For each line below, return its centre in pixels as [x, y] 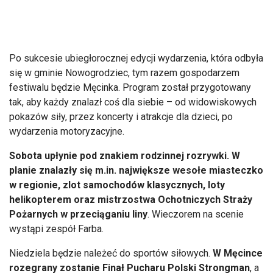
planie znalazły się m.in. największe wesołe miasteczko [136, 170]
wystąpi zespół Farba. [56, 229]
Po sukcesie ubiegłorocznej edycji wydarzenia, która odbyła [136, 58]
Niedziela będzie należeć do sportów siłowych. [111, 253]
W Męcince [238, 253]
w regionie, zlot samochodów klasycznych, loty [117, 185]
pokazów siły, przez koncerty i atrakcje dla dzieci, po [121, 116]
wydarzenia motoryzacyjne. [67, 131]
